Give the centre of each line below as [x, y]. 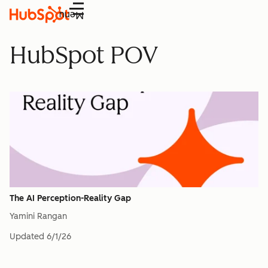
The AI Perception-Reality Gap [70, 198]
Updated [27, 237]
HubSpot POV [84, 55]
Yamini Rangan [38, 216]
